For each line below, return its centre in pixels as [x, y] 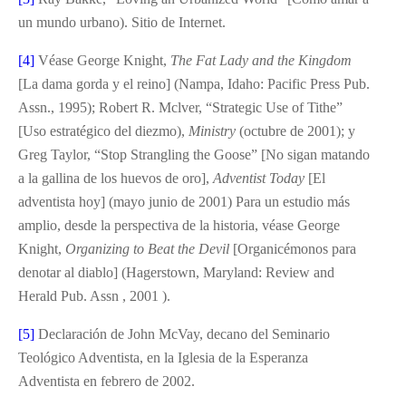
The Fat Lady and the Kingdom [261, 60]
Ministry [214, 130]
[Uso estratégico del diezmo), [103, 130]
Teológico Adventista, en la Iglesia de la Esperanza [163, 357]
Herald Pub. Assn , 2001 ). [94, 295]
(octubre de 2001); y [297, 130]
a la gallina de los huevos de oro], [116, 178]
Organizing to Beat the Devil [149, 248]
